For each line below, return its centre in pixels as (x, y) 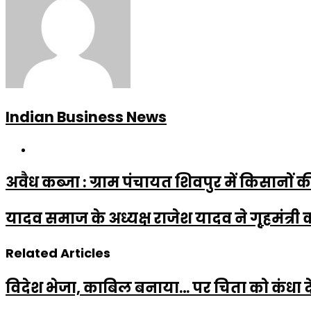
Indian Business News (86, 117)
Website (53, 148)
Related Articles (58, 253)
